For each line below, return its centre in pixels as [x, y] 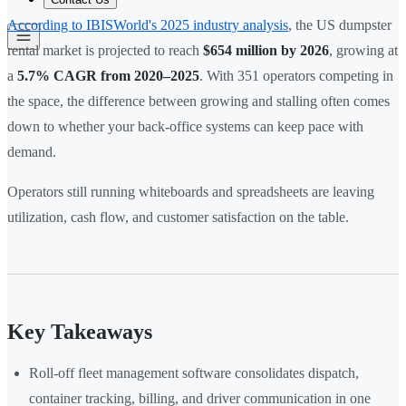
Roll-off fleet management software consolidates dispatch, [194, 373]
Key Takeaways [80, 332]
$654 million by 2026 [266, 51]
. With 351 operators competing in [296, 76]
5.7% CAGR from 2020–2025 [108, 76]
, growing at [363, 51]
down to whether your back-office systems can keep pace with [185, 127]
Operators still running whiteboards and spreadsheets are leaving [191, 192]
